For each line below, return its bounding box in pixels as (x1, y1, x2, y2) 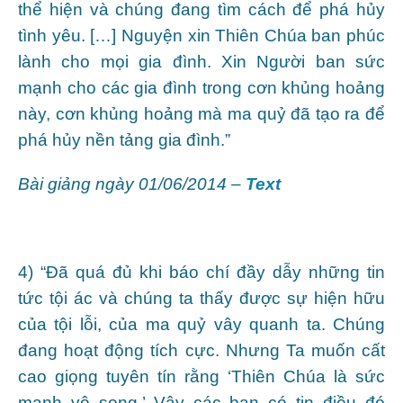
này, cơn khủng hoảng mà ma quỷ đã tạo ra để (18, 103, 385, 123)
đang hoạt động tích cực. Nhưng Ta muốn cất (18, 340, 385, 360)
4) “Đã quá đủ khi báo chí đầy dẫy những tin (18, 262, 385, 282)
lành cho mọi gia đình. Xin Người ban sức (18, 51, 385, 71)
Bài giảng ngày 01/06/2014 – (18, 174, 246, 193)
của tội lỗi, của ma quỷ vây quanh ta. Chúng (18, 314, 385, 334)
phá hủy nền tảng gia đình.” (18, 130, 230, 149)
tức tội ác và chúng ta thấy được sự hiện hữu (18, 288, 385, 308)
